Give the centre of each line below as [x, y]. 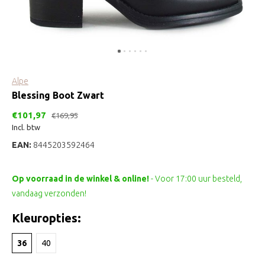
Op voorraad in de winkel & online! [81, 179]
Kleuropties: [46, 218]
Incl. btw [26, 127]
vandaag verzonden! [49, 193]
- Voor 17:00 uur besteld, [196, 179]
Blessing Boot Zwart [58, 95]
